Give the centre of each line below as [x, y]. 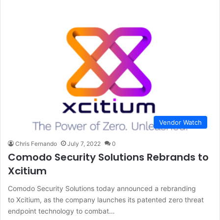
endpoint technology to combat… [61, 211]
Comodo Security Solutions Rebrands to [108, 157]
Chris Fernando [36, 144]
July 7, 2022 [84, 144]
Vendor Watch [180, 123]
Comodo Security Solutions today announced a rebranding [102, 189]
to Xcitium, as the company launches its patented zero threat [106, 200]
